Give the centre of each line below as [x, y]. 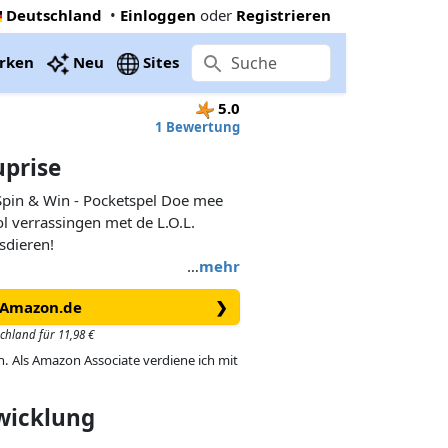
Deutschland [54, 14]
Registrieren [283, 14]
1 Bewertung [197, 126]
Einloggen [158, 14]
